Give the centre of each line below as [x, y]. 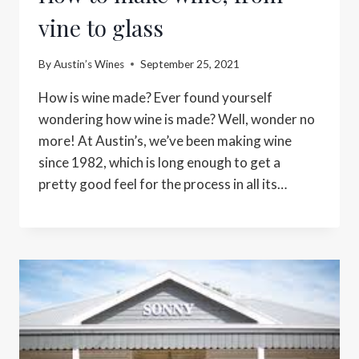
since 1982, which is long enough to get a [159, 162]
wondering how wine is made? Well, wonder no [177, 119]
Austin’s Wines [89, 64]
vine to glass [101, 28]
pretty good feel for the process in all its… [163, 184]
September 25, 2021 [190, 64]
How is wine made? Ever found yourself [155, 97]
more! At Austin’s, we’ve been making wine [165, 140]
